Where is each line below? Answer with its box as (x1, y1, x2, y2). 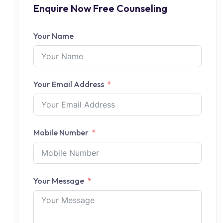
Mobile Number (33, 127, 89, 137)
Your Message (33, 176, 84, 186)
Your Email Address (33, 79, 104, 89)
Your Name (33, 31, 74, 41)
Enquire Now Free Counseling (33, 2, 167, 14)
